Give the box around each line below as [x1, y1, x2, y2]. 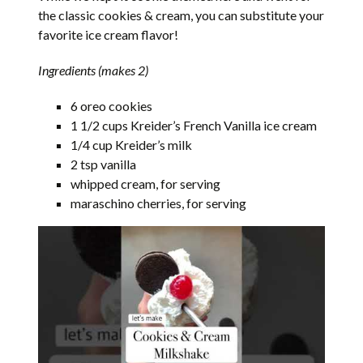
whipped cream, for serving [70, 175, 221, 191]
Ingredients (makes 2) [38, 62, 149, 78]
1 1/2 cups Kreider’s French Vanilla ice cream [70, 117, 318, 133]
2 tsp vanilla [70, 156, 137, 172]
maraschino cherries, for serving [70, 194, 247, 211]
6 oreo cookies [70, 97, 153, 113]
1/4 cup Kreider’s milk [70, 136, 193, 152]
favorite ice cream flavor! [38, 26, 179, 42]
